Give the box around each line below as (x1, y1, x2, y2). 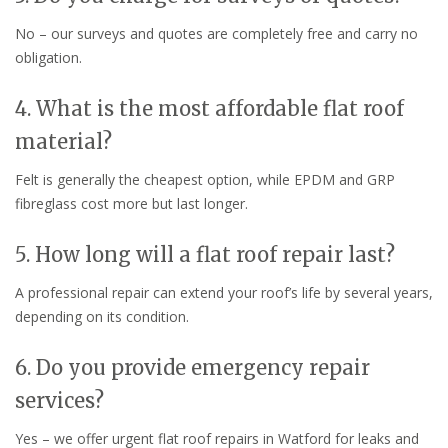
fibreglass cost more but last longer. (15, 194, 248, 214)
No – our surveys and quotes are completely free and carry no (15, 24, 418, 44)
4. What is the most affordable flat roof (15, 96, 404, 122)
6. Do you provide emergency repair (15, 354, 370, 380)
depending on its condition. (15, 307, 189, 327)
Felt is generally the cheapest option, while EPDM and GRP (15, 170, 395, 190)
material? (15, 129, 112, 155)
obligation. (15, 48, 82, 68)
